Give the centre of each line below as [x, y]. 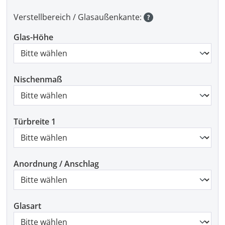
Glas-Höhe [33, 37]
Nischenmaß [38, 80]
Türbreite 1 [35, 122]
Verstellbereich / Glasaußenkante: [79, 17]
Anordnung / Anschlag [56, 164]
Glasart [27, 206]
